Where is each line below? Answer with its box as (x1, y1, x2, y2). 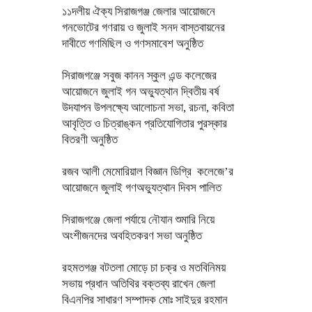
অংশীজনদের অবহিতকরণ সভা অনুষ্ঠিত (61, 229, 202, 242)
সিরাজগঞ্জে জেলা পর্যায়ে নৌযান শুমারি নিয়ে (61, 213, 214, 226)
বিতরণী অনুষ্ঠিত (61, 133, 118, 146)
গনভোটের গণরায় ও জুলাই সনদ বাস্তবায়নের (61, 21, 225, 34)
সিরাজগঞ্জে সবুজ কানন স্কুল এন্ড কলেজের (61, 69, 217, 82)
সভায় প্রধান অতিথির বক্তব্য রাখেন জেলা (61, 277, 215, 290)
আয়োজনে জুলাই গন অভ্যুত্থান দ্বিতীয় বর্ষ (61, 85, 219, 98)
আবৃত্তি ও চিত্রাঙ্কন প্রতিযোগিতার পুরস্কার (61, 117, 227, 130)
